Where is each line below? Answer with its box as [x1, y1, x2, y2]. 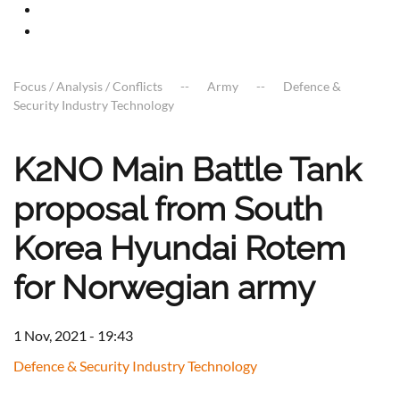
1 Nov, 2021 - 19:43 [13, 327, 133, 345]
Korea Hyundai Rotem [13, 229, 346, 269]
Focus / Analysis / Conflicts [13, 79, 162, 95]
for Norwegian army [13, 268, 315, 308]
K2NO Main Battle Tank [13, 150, 362, 190]
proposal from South [13, 189, 323, 229]
